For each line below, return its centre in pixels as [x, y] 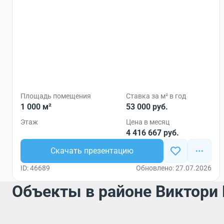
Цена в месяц [148, 122]
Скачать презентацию [92, 151]
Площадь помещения [56, 96]
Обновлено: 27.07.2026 [174, 168]
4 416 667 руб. [152, 133]
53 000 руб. [147, 107]
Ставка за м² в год [156, 96]
